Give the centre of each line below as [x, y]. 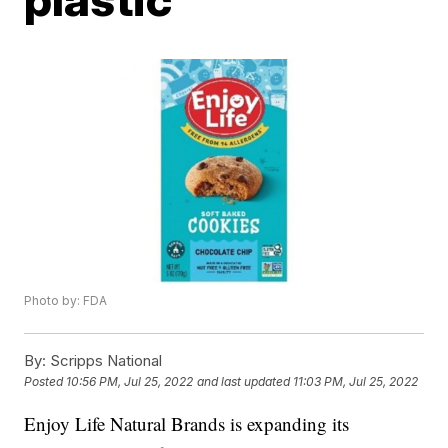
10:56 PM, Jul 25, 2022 [130, 382]
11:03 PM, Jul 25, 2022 [356, 382]
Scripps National [104, 361]
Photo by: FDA [66, 301]
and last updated [244, 382]
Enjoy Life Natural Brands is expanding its [187, 424]
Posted [45, 382]
